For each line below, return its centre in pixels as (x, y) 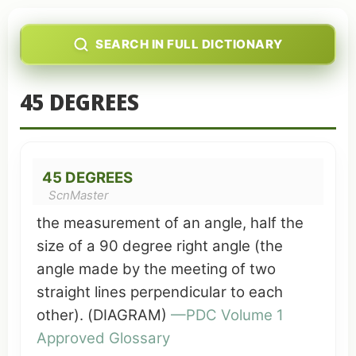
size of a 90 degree (106, 246)
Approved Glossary (103, 338)
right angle (213, 246)
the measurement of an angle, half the (170, 223)
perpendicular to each (205, 292)
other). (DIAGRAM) (104, 315)
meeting (199, 269)
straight (64, 292)
